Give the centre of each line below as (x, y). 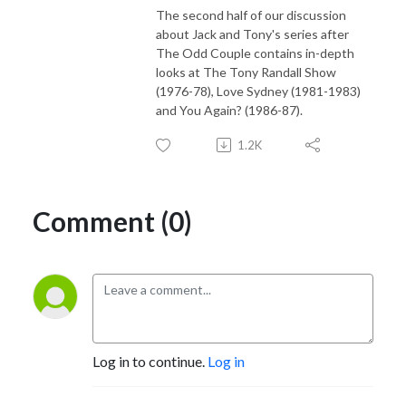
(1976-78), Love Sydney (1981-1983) (258, 91)
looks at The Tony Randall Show (246, 72)
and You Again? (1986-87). (229, 110)
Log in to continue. (150, 361)
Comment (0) (112, 221)
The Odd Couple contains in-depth (255, 53)
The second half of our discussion (251, 14)
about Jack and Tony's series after (252, 34)
